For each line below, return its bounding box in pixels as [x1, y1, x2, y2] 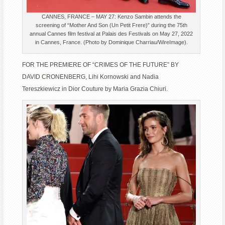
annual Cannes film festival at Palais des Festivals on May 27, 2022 [30, 31, 193, 37]
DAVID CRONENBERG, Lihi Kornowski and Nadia [22, 73, 159, 81]
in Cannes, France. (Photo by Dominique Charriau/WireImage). [35, 39, 188, 46]
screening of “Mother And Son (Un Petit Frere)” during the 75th [35, 22, 187, 29]
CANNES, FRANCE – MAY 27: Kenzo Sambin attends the [41, 14, 181, 20]
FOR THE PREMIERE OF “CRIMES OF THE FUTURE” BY [22, 61, 179, 69]
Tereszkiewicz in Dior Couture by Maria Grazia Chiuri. [22, 85, 168, 93]
